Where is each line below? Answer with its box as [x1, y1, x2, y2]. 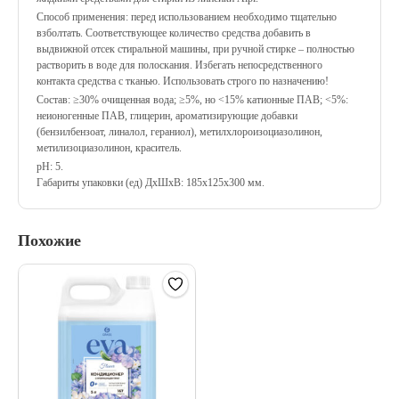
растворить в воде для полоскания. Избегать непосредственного [37, 59, 322, 71]
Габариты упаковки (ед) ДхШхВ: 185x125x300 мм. [37, 176, 265, 189]
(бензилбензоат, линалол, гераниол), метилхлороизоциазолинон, [37, 126, 322, 138]
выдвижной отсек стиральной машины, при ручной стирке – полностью [37, 43, 354, 55]
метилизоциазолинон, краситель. [37, 142, 182, 154]
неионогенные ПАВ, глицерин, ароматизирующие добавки [37, 110, 297, 122]
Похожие [18, 232, 81, 249]
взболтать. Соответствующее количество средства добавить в [37, 27, 311, 39]
